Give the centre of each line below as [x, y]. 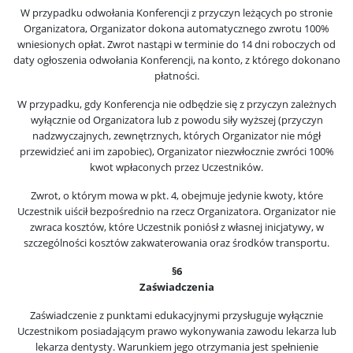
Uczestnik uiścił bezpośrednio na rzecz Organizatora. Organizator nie [176, 211]
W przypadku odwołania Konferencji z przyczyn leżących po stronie [176, 13]
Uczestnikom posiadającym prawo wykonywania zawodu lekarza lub [176, 331]
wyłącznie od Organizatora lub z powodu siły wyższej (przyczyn [176, 120]
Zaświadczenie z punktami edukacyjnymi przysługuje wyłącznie [176, 315]
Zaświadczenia [176, 287]
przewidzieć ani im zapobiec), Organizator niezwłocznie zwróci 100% [176, 151]
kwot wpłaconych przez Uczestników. [176, 167]
